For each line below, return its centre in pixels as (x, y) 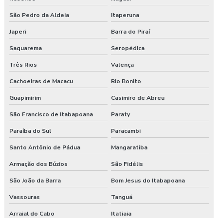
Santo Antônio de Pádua (45, 148)
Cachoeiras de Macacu (41, 82)
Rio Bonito (126, 82)
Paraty (120, 115)
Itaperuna (125, 15)
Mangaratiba (129, 148)
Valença (122, 65)
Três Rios (23, 65)
